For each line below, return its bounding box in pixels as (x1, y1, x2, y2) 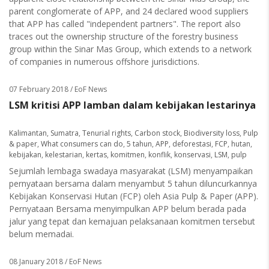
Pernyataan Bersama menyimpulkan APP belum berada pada (9, 203, 246, 214)
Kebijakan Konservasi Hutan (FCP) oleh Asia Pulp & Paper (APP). (9, 190, 258, 202)
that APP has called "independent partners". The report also (9, 18, 241, 29)
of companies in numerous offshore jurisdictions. (9, 56, 199, 67)
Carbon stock (134, 128, 180, 138)
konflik (148, 150, 171, 160)
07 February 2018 (9, 84, 68, 94)
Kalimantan (9, 128, 47, 138)
